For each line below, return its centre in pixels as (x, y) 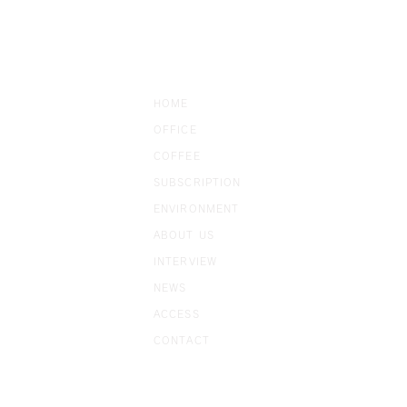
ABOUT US (184, 235)
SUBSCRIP (183, 182)
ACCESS (177, 314)
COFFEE (177, 156)
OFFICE (175, 129)
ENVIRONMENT (197, 208)
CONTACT (182, 340)
